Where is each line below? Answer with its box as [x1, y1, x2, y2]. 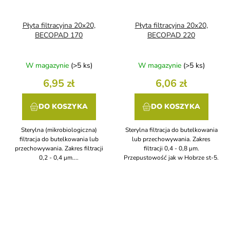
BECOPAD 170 [35, 30, 83, 41]
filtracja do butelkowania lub [19, 135, 99, 144]
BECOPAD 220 [147, 30, 195, 41]
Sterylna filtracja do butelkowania [125, 126, 218, 135]
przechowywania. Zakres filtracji [14, 144, 103, 153]
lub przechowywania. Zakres [132, 135, 210, 144]
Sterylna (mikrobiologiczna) [21, 126, 97, 135]
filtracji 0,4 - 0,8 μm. [143, 144, 199, 153]
